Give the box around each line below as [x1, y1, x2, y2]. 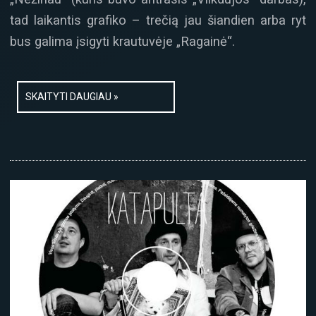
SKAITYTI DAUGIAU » [25, 90, 119, 102]
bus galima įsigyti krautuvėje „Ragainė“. [10, 34, 235, 49]
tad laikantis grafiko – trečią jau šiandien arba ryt [10, 13, 306, 28]
